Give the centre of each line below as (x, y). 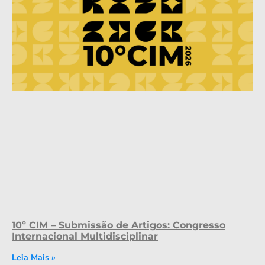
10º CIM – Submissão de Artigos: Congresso (119, 225)
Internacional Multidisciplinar (85, 236)
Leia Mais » (34, 257)
